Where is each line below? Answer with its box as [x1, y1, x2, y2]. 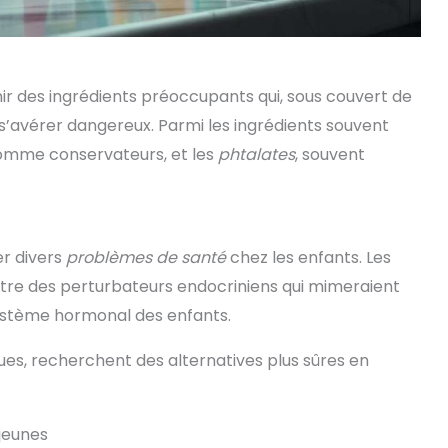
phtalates [218, 142, 295, 166]
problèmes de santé [66, 245, 226, 269]
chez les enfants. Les [226, 245, 391, 269]
